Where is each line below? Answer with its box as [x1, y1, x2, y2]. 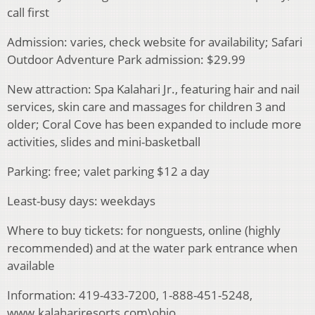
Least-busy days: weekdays [7, 193, 155, 210]
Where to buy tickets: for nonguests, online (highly [7, 222, 281, 239]
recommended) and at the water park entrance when [7, 240, 297, 257]
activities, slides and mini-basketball [7, 134, 200, 150]
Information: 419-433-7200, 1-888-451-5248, [7, 287, 252, 304]
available [7, 257, 55, 274]
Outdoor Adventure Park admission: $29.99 [7, 51, 245, 68]
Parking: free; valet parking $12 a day [7, 163, 210, 180]
